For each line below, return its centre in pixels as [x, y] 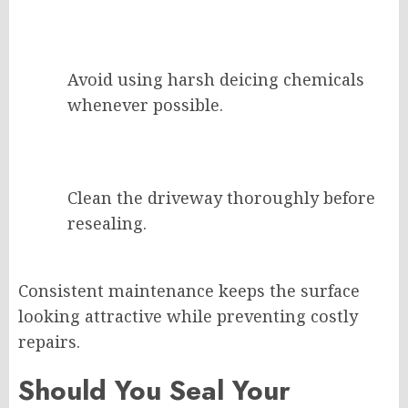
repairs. [49, 342]
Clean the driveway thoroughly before [221, 198]
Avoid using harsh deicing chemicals [216, 80]
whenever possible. [145, 105]
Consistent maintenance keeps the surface [189, 291]
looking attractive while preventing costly [188, 316]
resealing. [107, 224]
